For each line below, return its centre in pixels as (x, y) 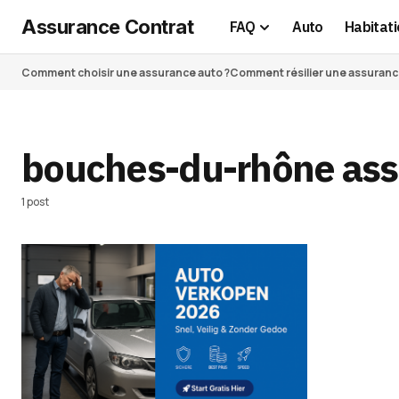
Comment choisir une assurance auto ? (126, 72)
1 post (35, 202)
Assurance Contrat (108, 26)
